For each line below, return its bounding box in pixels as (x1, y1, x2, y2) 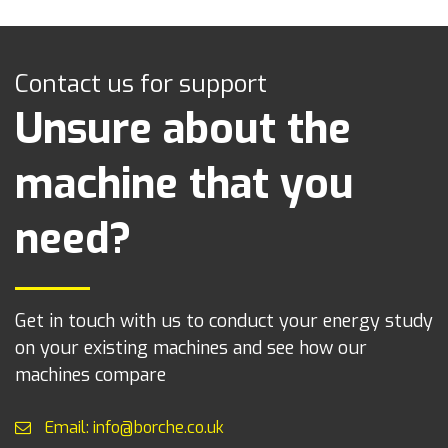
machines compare (15, 363, 166, 388)
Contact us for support (15, 68, 267, 101)
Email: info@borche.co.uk (41, 417, 224, 439)
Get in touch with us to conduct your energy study (15, 309, 433, 334)
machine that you (15, 156, 354, 213)
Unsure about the (15, 101, 351, 158)
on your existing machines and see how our (15, 336, 367, 361)
